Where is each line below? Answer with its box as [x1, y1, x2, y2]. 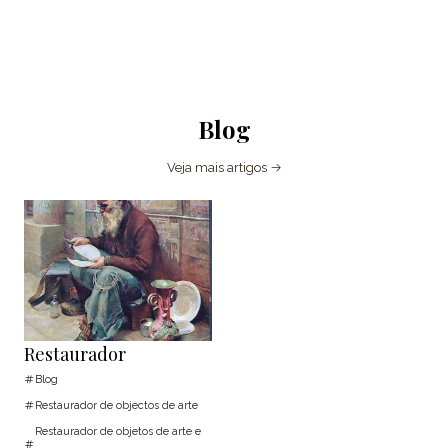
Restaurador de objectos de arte [35, 399, 198, 413]
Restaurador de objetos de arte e [35, 425, 201, 439]
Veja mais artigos [166, 160, 267, 176]
